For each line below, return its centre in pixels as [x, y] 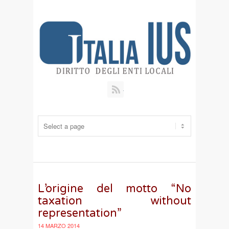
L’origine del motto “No [114, 188]
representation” [80, 213]
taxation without [114, 201]
